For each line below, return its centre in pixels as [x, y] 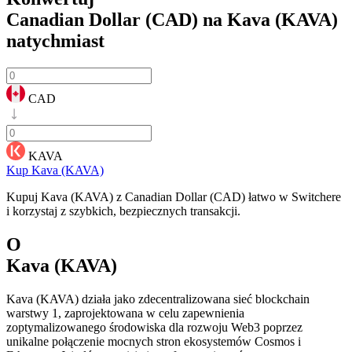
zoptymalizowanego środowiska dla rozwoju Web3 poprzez [154, 327]
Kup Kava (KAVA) [55, 170]
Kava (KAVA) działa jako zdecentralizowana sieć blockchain [158, 299]
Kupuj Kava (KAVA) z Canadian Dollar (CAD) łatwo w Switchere [174, 196]
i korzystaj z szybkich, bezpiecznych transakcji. [123, 211]
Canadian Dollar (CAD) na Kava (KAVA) [172, 19]
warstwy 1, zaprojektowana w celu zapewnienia [125, 313]
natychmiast [55, 40]
